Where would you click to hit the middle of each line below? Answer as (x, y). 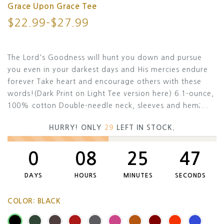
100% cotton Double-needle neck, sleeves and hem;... (108, 105)
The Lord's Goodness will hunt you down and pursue (105, 57)
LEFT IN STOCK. (144, 127)
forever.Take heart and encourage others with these (104, 81)
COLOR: (22, 201)
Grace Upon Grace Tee (52, 6)
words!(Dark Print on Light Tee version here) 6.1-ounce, (111, 93)
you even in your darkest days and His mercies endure (108, 69)
